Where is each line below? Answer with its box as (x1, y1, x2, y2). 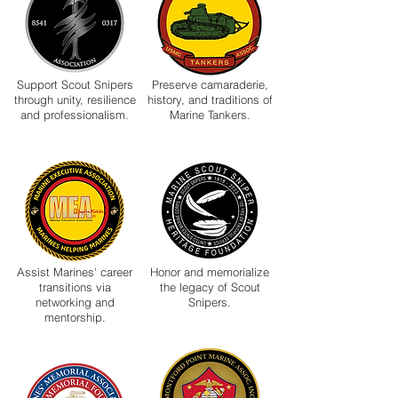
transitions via (38, 280, 111, 294)
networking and (35, 295, 115, 309)
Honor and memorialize (150, 265, 269, 279)
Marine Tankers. (169, 107, 251, 122)
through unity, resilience (13, 92, 136, 107)
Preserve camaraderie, (151, 77, 268, 92)
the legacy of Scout (159, 280, 260, 294)
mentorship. (44, 310, 106, 324)
